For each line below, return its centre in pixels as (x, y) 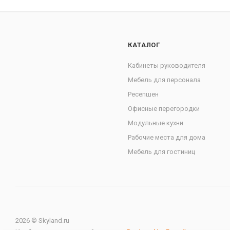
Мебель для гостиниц (162, 152)
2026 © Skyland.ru (42, 221)
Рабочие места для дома (167, 138)
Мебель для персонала (165, 80)
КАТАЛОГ (144, 45)
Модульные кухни (156, 123)
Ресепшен (143, 94)
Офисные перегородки (164, 109)
